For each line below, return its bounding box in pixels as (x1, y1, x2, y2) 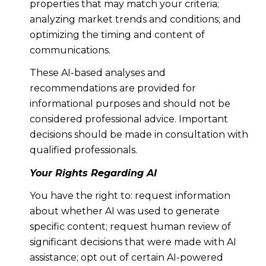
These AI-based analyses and (29, 67, 166, 79)
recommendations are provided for (29, 83, 196, 94)
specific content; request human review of (29, 221, 231, 233)
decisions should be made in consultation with (29, 129, 248, 141)
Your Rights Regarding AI (29, 167, 157, 179)
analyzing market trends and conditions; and (29, 14, 241, 25)
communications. (29, 45, 110, 56)
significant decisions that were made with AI (29, 236, 236, 248)
